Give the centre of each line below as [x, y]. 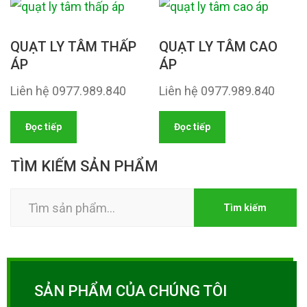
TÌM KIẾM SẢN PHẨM [84, 166]
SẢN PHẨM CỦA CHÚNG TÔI [131, 291]
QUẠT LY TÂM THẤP [73, 47]
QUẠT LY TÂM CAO [219, 47]
